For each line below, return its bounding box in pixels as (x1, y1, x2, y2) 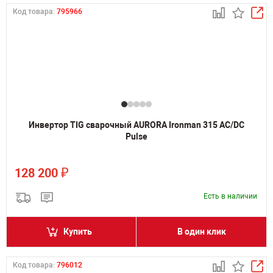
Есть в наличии (204, 192, 257, 200)
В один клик (177, 227, 226, 236)
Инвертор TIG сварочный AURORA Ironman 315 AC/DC (29, 120, 244, 130)
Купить (63, 227, 92, 236)
